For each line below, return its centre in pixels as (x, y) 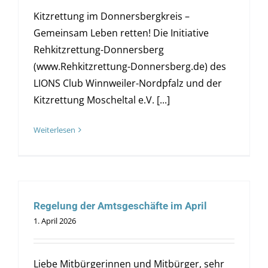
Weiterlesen (54, 130)
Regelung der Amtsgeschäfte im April (120, 206)
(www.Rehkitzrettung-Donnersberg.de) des (130, 67)
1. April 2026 (54, 221)
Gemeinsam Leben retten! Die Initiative (121, 33)
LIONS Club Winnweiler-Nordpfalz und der (127, 83)
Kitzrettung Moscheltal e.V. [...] (101, 100)
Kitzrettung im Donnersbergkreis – (111, 16)
